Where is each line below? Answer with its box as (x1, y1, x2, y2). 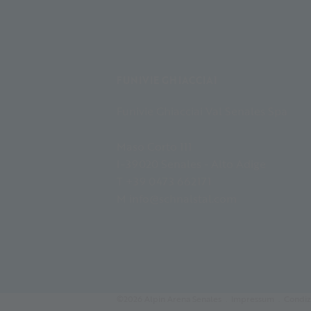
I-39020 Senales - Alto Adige (117, 155, 266, 173)
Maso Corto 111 (117, 137, 192, 155)
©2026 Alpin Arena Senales (117, 293, 221, 305)
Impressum (230, 293, 274, 305)
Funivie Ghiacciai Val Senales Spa (117, 102, 287, 120)
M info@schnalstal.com (117, 190, 237, 208)
